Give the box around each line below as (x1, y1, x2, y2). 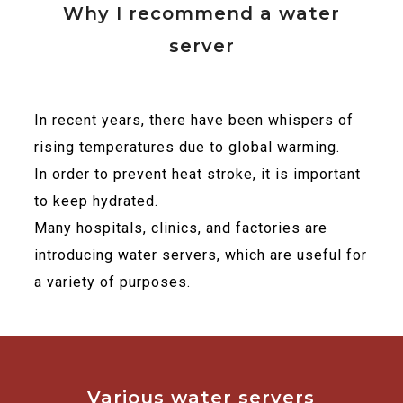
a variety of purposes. (33, 273, 191, 291)
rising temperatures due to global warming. (33, 139, 340, 156)
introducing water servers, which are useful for (33, 246, 367, 264)
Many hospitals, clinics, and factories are (33, 219, 327, 237)
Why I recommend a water (63, 3, 340, 24)
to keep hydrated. (33, 193, 158, 210)
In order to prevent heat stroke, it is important (33, 166, 361, 183)
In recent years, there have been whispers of (33, 112, 354, 129)
